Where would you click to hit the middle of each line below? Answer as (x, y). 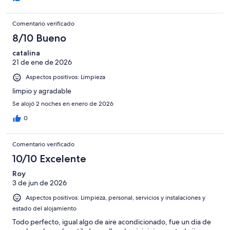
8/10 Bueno (39, 38)
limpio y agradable (42, 91)
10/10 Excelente (49, 158)
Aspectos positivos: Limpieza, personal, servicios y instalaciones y (116, 197)
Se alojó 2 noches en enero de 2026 (63, 103)
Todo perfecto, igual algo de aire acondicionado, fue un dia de (112, 222)
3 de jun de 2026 (40, 183)
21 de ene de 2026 (42, 62)
